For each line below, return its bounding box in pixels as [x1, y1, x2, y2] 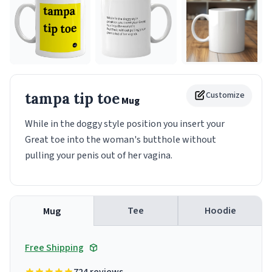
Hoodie [204, 204, 236, 218]
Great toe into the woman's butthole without [25, 133, 216, 147]
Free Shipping [25, 241, 84, 255]
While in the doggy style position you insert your [25, 117, 225, 131]
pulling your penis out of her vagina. [25, 149, 172, 163]
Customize [206, 89, 245, 102]
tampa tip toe [25, 89, 120, 109]
